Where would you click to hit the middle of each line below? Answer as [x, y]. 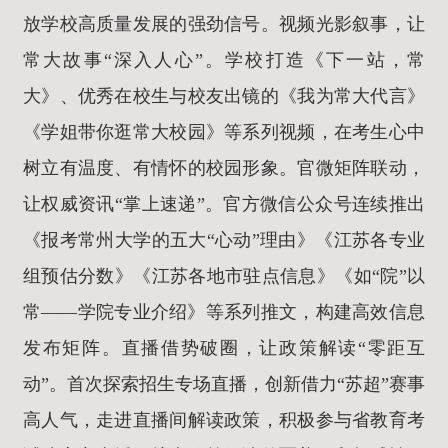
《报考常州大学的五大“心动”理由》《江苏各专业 [224, 240]
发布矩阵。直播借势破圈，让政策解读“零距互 [224, 348]
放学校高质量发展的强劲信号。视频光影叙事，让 [224, 24]
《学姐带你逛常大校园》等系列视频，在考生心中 [224, 132]
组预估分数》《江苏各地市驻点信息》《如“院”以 [224, 276]
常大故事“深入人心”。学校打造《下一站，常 [224, 60]
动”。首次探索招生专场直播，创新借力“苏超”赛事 [224, 384]
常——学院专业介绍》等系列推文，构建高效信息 [224, 312]
